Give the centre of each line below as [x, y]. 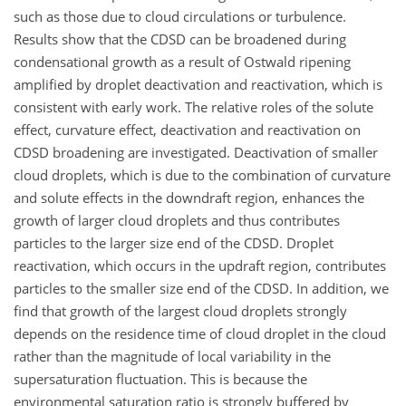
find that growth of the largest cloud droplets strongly [180, 310]
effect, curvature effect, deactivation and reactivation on [187, 129]
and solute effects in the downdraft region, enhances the [189, 197]
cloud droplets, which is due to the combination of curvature [202, 174]
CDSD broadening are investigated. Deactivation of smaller [196, 152]
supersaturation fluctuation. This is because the [160, 378]
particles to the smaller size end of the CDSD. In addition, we [201, 288]
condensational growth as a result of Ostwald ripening [182, 61]
